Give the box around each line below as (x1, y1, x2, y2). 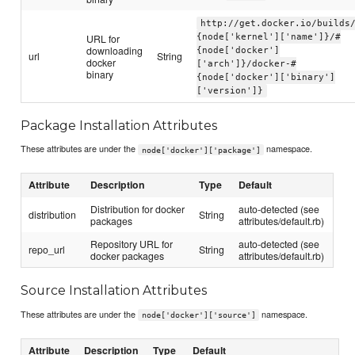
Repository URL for (90, 237, 174, 251)
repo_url (29, 242, 66, 257)
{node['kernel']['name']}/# (197, 31, 342, 42)
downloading (86, 43, 143, 57)
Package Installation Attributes (21, 117, 218, 133)
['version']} (197, 85, 264, 96)
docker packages (90, 249, 165, 263)
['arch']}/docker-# (197, 58, 297, 69)
